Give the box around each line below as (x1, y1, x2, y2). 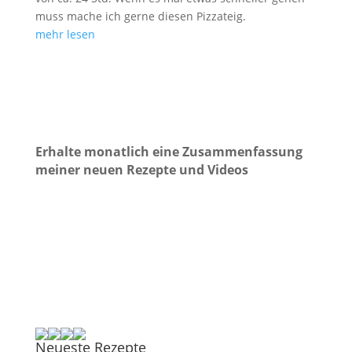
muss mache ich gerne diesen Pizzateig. (35, 9, 246, 24)
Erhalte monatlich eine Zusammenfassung (35, 143, 302, 160)
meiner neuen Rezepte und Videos (35, 161, 248, 178)
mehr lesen (35, 27, 95, 42)
